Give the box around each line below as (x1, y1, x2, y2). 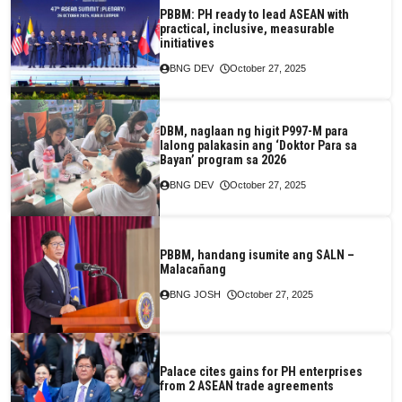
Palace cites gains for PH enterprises (159, 363, 363, 379)
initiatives (159, 35, 214, 50)
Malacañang (159, 261, 226, 276)
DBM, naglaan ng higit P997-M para (159, 123, 348, 138)
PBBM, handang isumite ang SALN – (159, 247, 354, 262)
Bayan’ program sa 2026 (159, 152, 286, 167)
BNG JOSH (169, 289, 221, 300)
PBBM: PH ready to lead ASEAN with (159, 6, 349, 22)
